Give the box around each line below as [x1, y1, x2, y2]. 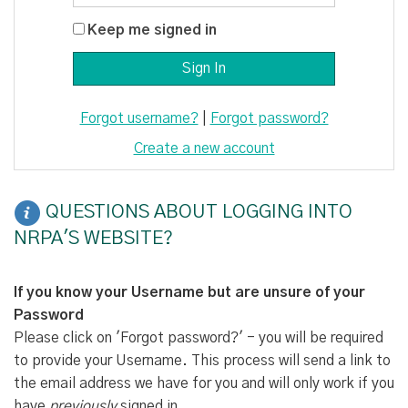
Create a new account [133, 140, 275, 156]
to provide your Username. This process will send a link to [14, 353, 391, 369]
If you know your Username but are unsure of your [14, 285, 365, 301]
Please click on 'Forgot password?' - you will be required [14, 331, 383, 346]
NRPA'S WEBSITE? [14, 229, 178, 249]
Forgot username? [79, 110, 199, 126]
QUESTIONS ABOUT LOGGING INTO [41, 202, 352, 222]
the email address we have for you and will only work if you [14, 376, 394, 392]
